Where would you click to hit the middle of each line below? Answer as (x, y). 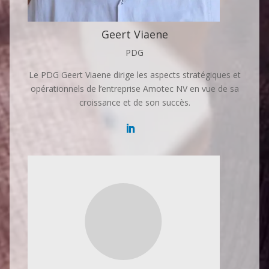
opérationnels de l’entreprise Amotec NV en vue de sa (134, 89)
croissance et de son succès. (134, 102)
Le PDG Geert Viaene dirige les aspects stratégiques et (134, 75)
